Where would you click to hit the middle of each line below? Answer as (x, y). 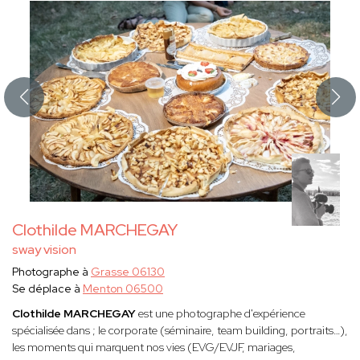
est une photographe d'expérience (222, 314)
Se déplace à (47, 289)
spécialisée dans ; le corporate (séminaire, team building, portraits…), (180, 331)
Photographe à (51, 272)
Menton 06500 (123, 289)
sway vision (44, 250)
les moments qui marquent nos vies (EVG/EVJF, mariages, (154, 348)
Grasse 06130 (128, 272)
